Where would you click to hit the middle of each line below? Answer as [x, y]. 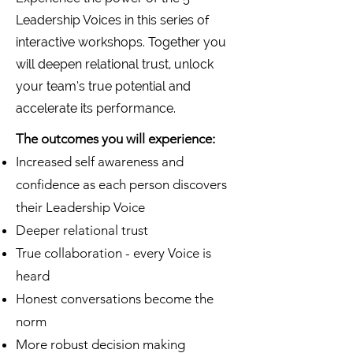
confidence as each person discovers [121, 184]
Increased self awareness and [100, 162]
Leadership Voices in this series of [113, 20]
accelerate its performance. [96, 108]
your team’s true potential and [103, 86]
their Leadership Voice [80, 207]
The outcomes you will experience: [115, 139]
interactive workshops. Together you [121, 42]
